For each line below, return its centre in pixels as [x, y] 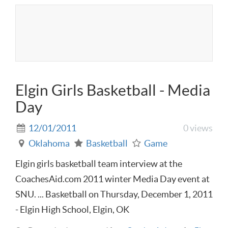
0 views [198, 128]
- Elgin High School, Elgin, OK [72, 210]
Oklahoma [49, 144]
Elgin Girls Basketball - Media [113, 90]
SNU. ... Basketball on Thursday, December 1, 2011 [114, 194]
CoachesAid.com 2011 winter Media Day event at [112, 179]
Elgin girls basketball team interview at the [99, 164]
